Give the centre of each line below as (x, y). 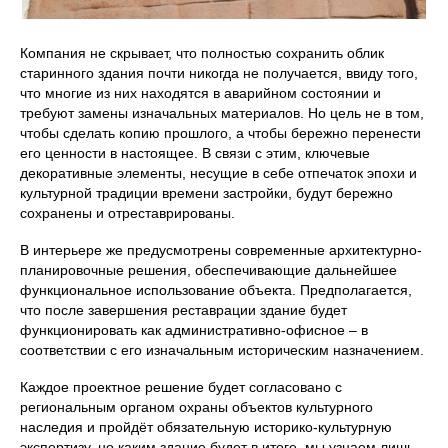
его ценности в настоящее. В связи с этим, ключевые (195, 153)
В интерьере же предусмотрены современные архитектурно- (221, 250)
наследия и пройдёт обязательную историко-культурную (206, 427)
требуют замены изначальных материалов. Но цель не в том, (222, 113)
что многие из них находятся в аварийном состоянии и (200, 93)
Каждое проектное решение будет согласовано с (181, 387)
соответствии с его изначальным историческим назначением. (222, 350)
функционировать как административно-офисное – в (194, 330)
